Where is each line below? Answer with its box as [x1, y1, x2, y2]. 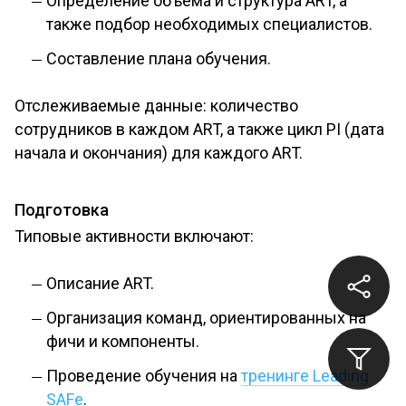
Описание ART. [46, 274, 154, 294]
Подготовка [14, 200, 109, 220]
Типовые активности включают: [14, 227, 254, 246]
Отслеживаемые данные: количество [14, 96, 298, 116]
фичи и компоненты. [46, 332, 199, 352]
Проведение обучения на [46, 366, 241, 386]
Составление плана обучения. [46, 49, 271, 69]
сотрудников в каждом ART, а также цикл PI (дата [14, 120, 384, 140]
